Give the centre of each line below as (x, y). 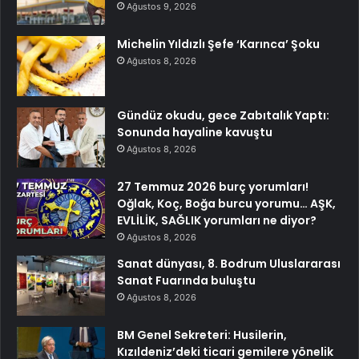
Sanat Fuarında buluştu (186, 280)
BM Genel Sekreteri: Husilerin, (202, 335)
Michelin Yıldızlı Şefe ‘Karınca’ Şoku (218, 44)
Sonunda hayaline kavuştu (195, 132)
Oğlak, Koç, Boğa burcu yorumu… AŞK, (226, 203)
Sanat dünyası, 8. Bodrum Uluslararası (229, 263)
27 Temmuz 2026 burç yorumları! (213, 186)
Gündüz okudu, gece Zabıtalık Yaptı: (223, 115)
